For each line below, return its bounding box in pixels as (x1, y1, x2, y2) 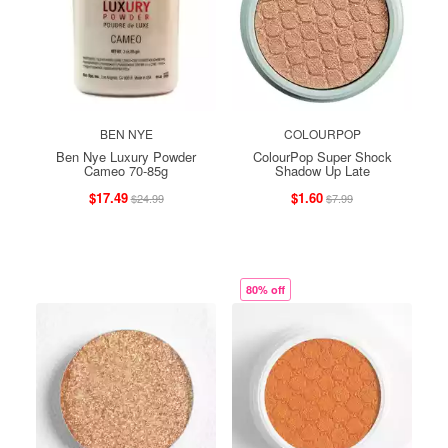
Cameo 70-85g (84, 160, 168, 180)
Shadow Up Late (274, 160, 370, 180)
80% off (246, 281, 285, 297)
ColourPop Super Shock (252, 146, 392, 166)
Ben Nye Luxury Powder (56, 146, 196, 166)
